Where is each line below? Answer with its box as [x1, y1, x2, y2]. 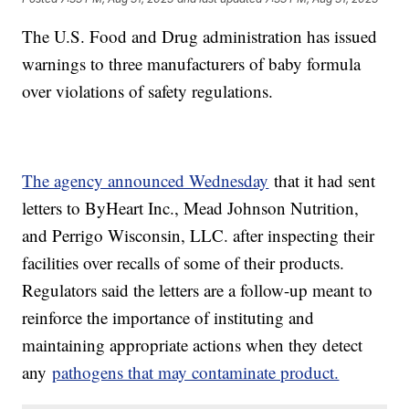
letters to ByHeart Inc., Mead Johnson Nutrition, [22, 196, 360, 220]
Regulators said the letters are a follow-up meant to [22, 278, 373, 302]
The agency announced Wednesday [22, 169, 269, 193]
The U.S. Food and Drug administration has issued [22, 25, 378, 48]
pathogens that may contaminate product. [52, 361, 340, 384]
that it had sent [268, 169, 376, 193]
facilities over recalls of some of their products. [22, 251, 345, 275]
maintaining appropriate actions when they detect [22, 333, 363, 357]
